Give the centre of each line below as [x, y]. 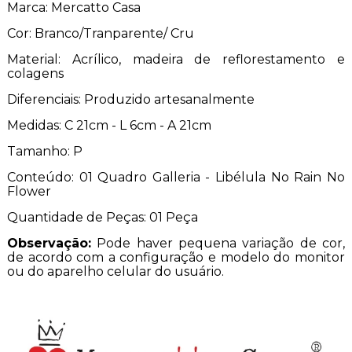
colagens [35, 74]
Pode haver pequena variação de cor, [218, 244]
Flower [30, 192]
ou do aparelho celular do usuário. [117, 272]
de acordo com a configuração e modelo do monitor [176, 258]
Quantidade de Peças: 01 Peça [102, 218]
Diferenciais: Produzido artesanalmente [132, 100]
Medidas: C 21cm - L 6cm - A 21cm [109, 126]
